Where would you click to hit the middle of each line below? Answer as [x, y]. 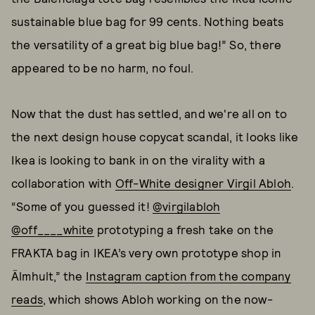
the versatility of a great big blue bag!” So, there [147, 44]
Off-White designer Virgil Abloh [203, 183]
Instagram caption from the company [188, 276]
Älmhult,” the [49, 276]
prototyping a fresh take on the [184, 229]
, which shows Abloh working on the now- [158, 299]
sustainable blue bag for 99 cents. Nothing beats [148, 21]
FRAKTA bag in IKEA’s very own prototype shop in [147, 252]
